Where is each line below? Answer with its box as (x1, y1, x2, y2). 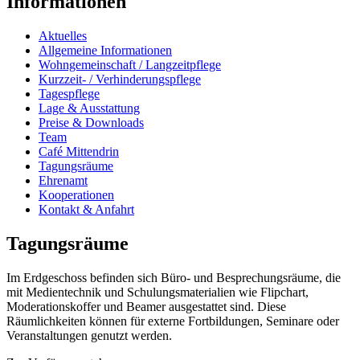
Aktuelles (39, 28, 87, 43)
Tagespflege (39, 86, 100, 100)
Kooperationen (39, 187, 114, 202)
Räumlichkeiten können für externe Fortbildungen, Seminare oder (6, 313, 339, 328)
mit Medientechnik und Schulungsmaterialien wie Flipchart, (6, 284, 309, 299)
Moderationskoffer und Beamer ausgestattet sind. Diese (6, 299, 286, 313)
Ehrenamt (39, 173, 88, 187)
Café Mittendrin (39, 144, 119, 158)
